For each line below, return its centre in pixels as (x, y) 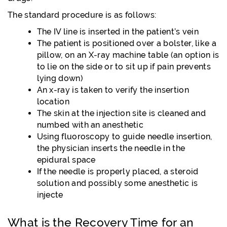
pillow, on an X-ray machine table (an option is (128, 55)
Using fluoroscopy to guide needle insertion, (124, 137)
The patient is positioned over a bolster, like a (126, 43)
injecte (50, 195)
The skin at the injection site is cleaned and (121, 113)
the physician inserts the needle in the (111, 148)
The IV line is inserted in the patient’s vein (118, 32)
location (53, 102)
